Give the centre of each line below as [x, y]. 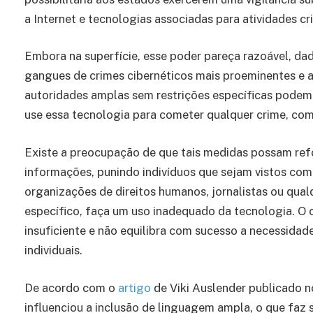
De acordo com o [71, 287]
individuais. [53, 250]
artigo [134, 287]
